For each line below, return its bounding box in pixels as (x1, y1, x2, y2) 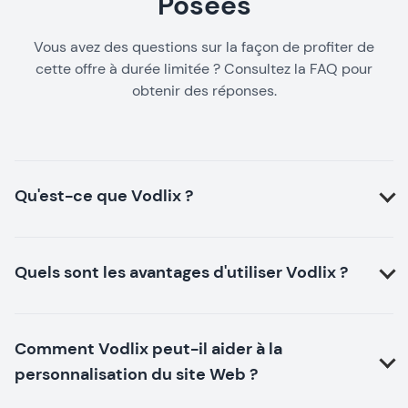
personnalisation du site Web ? (15, 362, 258, 385)
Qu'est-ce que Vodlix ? (15, 184, 193, 207)
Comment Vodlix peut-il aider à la (15, 337, 282, 360)
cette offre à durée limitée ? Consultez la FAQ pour (36, 58, 372, 78)
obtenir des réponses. (131, 80, 277, 100)
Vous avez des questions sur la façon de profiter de (34, 36, 374, 56)
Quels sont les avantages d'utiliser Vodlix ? (15, 260, 348, 283)
